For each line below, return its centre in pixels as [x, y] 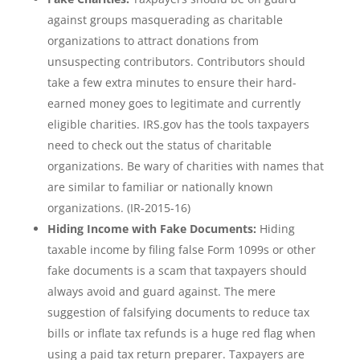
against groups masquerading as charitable [165, 20]
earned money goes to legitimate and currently [174, 103]
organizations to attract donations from [153, 41]
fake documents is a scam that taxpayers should [177, 270]
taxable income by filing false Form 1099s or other [181, 250]
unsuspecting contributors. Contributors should [176, 61]
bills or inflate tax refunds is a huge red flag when [181, 333]
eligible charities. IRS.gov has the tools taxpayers [178, 124]
